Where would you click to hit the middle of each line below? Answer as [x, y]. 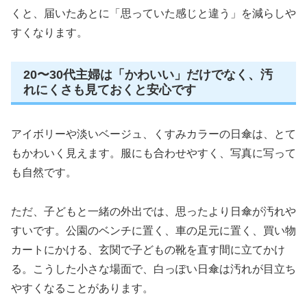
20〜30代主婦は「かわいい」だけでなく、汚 [148, 74]
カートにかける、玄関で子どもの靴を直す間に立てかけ [148, 249]
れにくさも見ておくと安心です [110, 89]
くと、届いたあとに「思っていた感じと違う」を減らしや [153, 13]
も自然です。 [44, 172]
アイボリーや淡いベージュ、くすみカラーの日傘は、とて [153, 134]
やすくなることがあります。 [82, 288]
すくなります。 [49, 32]
